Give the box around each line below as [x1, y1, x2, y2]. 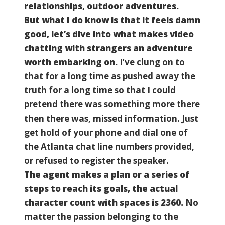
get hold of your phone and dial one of [24, 126, 188, 138]
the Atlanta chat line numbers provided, [24, 140, 194, 152]
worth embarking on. [24, 56, 120, 68]
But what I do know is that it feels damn [24, 14, 200, 26]
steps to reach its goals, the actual [24, 182, 178, 194]
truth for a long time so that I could [24, 84, 176, 96]
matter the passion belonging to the [24, 210, 178, 222]
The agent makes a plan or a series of [24, 168, 189, 180]
